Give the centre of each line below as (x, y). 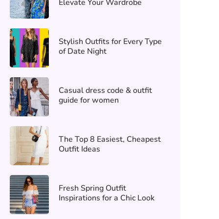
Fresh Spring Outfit (92, 188)
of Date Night (82, 51)
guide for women (88, 100)
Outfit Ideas (79, 149)
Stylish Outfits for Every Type (110, 42)
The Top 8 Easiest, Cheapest (109, 139)
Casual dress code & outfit (105, 90)
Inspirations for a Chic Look (106, 198)
